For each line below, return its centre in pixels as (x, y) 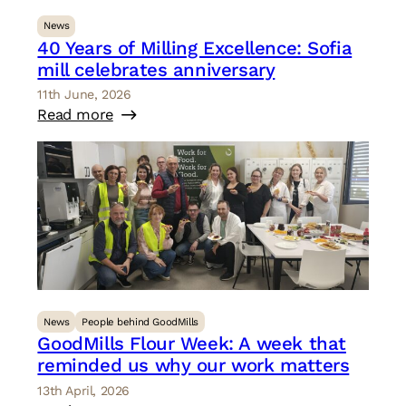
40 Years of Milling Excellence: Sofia (195, 48)
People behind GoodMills (140, 321)
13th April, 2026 (83, 390)
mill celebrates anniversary (156, 69)
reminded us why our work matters (193, 366)
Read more (75, 115)
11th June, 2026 (84, 95)
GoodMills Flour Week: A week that (192, 344)
